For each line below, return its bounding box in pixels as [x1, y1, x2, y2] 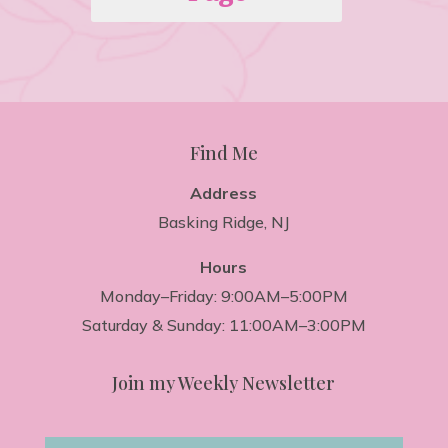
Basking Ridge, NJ [157, 212, 290, 233]
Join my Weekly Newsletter [112, 371, 336, 396]
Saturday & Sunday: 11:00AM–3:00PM [81, 315, 366, 336]
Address [190, 183, 258, 204]
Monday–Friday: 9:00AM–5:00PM [99, 286, 348, 307]
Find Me [189, 141, 258, 166]
